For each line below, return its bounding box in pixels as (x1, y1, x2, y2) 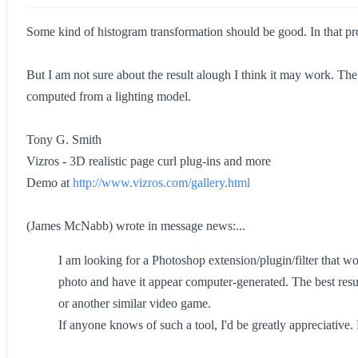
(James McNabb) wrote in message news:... (26, 219, 245, 233)
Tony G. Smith (26, 133, 101, 146)
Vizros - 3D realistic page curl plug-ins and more (26, 154, 271, 168)
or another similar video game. (58, 296, 211, 310)
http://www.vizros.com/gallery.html (73, 176, 250, 189)
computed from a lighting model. (26, 89, 191, 103)
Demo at (26, 176, 73, 189)
